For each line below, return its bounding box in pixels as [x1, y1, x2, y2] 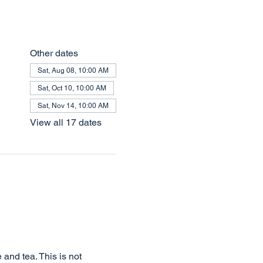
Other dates [29, 48, 78, 59]
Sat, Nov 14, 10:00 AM [37, 102, 109, 110]
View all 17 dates [29, 117, 102, 128]
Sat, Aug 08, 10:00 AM [37, 66, 109, 75]
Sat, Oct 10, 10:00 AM [37, 84, 106, 92]
